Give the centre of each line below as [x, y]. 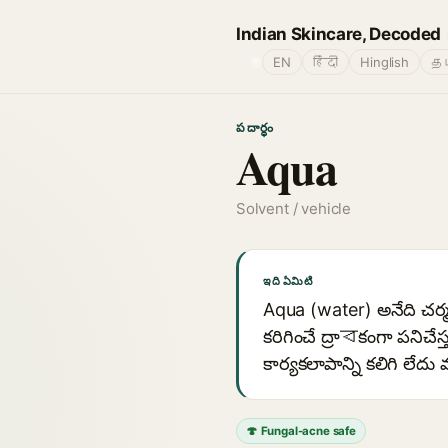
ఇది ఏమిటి [288, 281]
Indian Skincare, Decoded [338, 33]
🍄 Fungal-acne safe [301, 431]
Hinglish [384, 62]
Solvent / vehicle [294, 208]
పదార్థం [256, 127]
